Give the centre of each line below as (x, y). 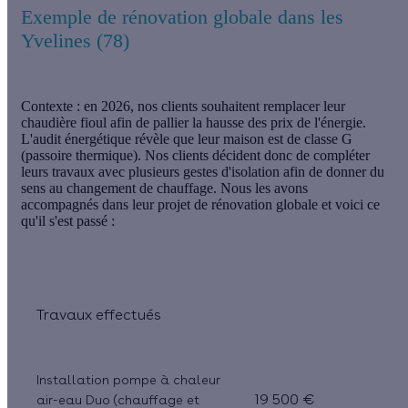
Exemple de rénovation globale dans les (182, 16)
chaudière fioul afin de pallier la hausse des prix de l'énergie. (194, 122)
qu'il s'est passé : (68, 220)
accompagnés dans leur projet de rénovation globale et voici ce (200, 204)
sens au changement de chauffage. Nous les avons (164, 188)
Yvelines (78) (75, 40)
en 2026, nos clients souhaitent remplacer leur (213, 106)
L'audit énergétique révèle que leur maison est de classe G (187, 138)
